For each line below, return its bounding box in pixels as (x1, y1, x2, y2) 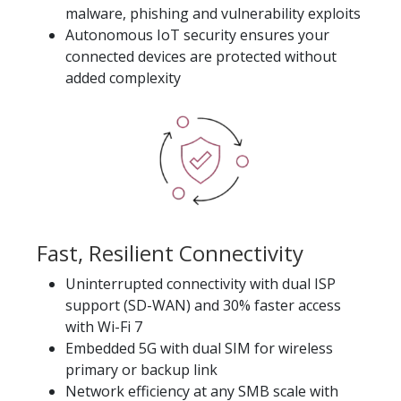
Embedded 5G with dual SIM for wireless (65, 337, 333, 358)
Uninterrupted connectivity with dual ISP (65, 273, 336, 294)
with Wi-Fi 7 (65, 316, 142, 337)
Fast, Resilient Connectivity (37, 237, 303, 268)
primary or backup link (65, 359, 218, 380)
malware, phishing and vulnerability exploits (65, 3, 361, 23)
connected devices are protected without (65, 46, 337, 66)
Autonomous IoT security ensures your (65, 24, 329, 45)
